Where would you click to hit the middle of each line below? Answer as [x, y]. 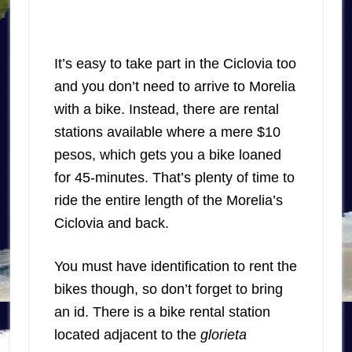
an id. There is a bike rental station [162, 312]
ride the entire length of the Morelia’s [168, 201]
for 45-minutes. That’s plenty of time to [174, 178]
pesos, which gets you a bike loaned [167, 155]
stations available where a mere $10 [167, 132]
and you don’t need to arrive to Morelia [174, 87]
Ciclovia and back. [111, 224]
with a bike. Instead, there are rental [166, 110]
